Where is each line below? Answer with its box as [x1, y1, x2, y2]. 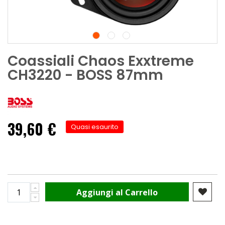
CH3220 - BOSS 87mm [8, 65, 163, 85]
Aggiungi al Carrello [76, 187, 158, 198]
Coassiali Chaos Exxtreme [8, 51, 194, 71]
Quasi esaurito [71, 122, 119, 132]
